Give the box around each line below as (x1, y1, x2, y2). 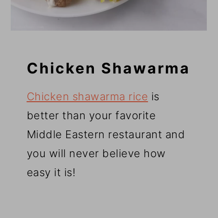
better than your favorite (26, 109, 156, 122)
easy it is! (26, 166, 76, 179)
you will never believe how (26, 147, 166, 160)
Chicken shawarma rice (26, 90, 148, 103)
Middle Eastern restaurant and (26, 128, 185, 141)
